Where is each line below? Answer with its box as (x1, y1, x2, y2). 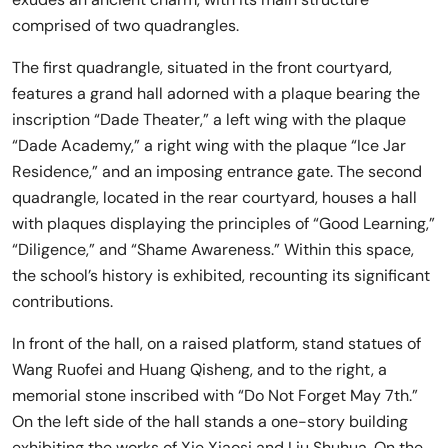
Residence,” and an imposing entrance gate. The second (12, 161, 422, 183)
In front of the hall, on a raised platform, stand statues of (12, 333, 421, 355)
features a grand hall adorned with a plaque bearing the (12, 83, 420, 105)
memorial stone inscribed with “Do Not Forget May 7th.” (12, 385, 418, 407)
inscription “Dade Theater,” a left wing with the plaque (12, 109, 406, 131)
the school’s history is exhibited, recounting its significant (12, 265, 430, 287)
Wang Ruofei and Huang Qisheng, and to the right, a (12, 359, 387, 381)
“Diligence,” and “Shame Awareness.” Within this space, (12, 239, 414, 261)
